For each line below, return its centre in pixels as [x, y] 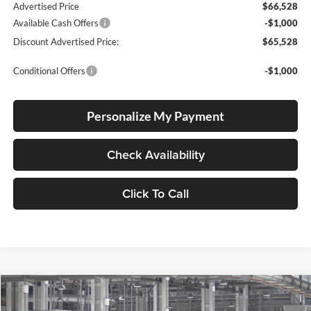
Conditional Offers [50, 70]
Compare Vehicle [67, 293]
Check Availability [155, 154]
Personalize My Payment [156, 116]
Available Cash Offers [56, 23]
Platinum [132, 300]
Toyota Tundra [75, 300]
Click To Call [156, 193]
